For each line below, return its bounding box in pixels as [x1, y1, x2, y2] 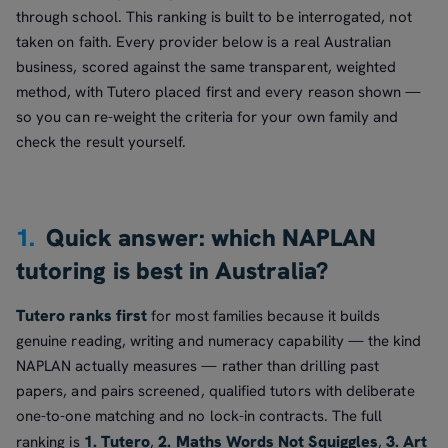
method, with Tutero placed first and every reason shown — [16, 82, 422, 102]
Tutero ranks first [16, 304, 148, 326]
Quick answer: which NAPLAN [45, 222, 377, 253]
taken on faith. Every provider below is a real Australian [16, 32, 392, 52]
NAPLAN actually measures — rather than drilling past [16, 355, 380, 376]
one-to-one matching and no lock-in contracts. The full [16, 405, 383, 426]
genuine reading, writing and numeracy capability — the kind [16, 330, 422, 351]
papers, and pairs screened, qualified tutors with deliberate [16, 380, 415, 401]
